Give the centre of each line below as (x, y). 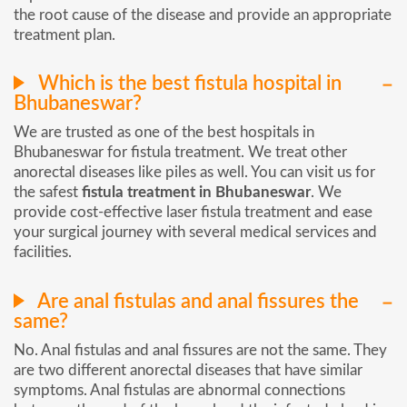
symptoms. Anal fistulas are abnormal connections (179, 391)
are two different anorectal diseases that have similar (188, 371)
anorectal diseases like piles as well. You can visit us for (194, 173)
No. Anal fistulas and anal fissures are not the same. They (200, 351)
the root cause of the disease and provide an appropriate (203, 15)
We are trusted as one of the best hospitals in (164, 133)
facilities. (43, 253)
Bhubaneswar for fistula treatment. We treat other (180, 153)
